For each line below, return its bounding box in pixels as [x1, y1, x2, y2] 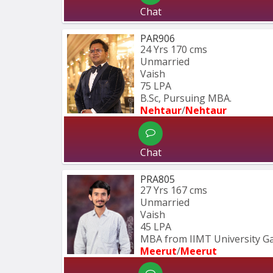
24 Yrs [140, 43, 168, 57]
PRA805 [140, 172, 175, 186]
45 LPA [140, 220, 171, 234]
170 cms [171, 43, 207, 57]
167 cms [171, 183, 207, 197]
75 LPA [140, 79, 171, 93]
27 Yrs [140, 183, 168, 197]
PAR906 [140, 32, 175, 46]
